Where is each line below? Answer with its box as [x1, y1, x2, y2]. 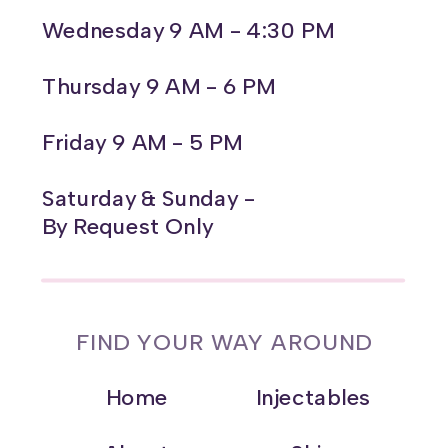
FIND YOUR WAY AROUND [76, 329, 372, 356]
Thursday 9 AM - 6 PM [42, 72, 276, 100]
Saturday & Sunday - [42, 184, 255, 212]
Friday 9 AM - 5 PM [42, 128, 243, 156]
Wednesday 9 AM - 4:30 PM [42, 16, 335, 44]
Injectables [255, 383, 371, 411]
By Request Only [42, 212, 213, 240]
